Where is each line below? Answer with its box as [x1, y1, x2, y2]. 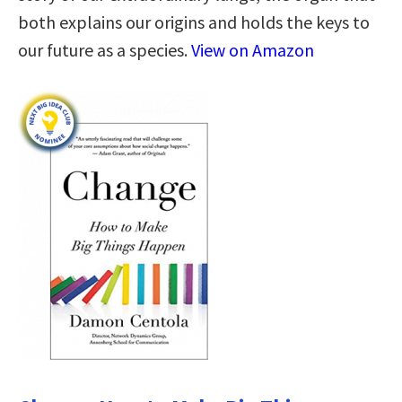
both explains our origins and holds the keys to [18, 10, 370, 33]
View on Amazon [191, 38, 314, 61]
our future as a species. [18, 38, 191, 61]
